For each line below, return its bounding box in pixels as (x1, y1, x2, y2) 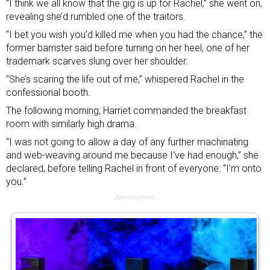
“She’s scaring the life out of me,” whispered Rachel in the (6, 74, 244, 86)
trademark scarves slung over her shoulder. (6, 55, 188, 67)
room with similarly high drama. (6, 118, 137, 130)
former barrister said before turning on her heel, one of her (6, 42, 250, 54)
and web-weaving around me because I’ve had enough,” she (6, 149, 259, 162)
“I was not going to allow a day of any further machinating (6, 136, 248, 148)
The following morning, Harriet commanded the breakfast (6, 105, 246, 117)
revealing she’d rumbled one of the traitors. (6, 11, 186, 23)
